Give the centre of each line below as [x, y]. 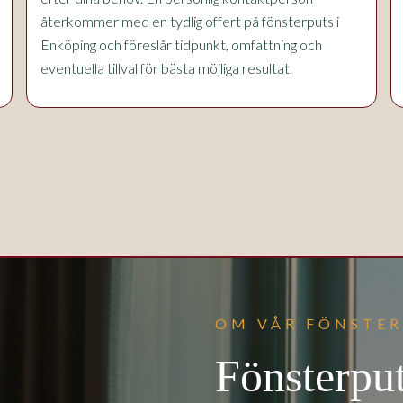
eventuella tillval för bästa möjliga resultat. [166, 68]
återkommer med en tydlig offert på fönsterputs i [190, 21]
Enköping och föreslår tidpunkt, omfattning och [181, 45]
